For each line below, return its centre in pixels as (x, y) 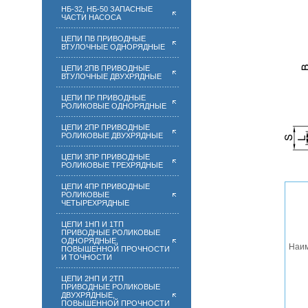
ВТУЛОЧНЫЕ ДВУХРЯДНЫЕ (111, 76)
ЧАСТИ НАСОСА (91, 17)
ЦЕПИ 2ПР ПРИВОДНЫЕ (106, 127)
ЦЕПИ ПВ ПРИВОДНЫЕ (103, 38)
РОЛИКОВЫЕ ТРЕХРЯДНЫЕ (112, 165)
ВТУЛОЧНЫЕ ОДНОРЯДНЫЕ (113, 47)
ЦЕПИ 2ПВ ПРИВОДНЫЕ (106, 68)
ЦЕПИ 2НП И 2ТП (92, 278)
